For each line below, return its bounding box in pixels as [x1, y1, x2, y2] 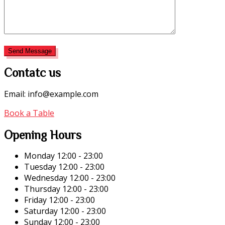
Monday [24, 150, 57, 162]
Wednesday [24, 172, 69, 184]
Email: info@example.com [4, 88, 98, 99]
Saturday [24, 205, 58, 217]
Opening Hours [4, 128, 81, 141]
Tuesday [24, 161, 58, 173]
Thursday [24, 183, 62, 195]
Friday [24, 194, 49, 206]
